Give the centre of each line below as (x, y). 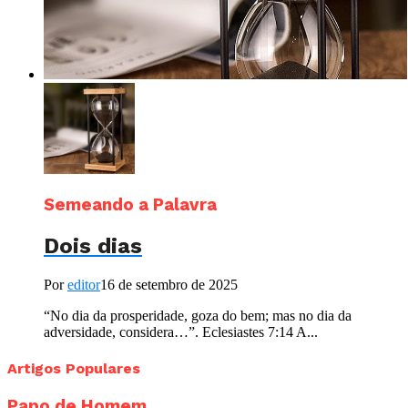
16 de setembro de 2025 (169, 284)
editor (84, 284)
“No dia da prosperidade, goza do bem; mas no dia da (198, 315)
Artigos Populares (74, 368)
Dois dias (93, 245)
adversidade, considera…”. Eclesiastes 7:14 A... (181, 331)
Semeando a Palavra (130, 204)
